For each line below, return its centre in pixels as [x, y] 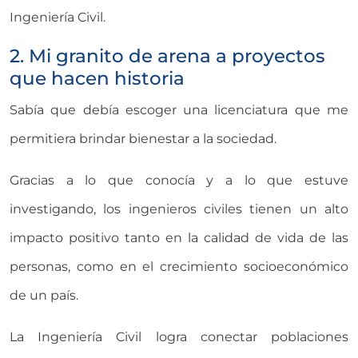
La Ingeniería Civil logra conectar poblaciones [179, 336]
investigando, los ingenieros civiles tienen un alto [179, 209]
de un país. [44, 295]
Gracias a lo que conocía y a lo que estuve [179, 180]
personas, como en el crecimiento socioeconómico [179, 266]
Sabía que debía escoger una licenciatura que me [179, 109]
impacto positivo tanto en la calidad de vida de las [179, 237]
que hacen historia [97, 78]
